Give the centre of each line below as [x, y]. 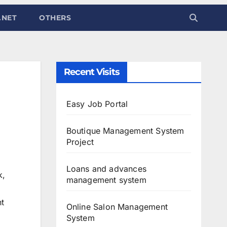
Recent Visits [91, 72]
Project [80, 142]
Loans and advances [106, 168]
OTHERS [55, 17]
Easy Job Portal [97, 104]
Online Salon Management [117, 206]
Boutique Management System [125, 130]
